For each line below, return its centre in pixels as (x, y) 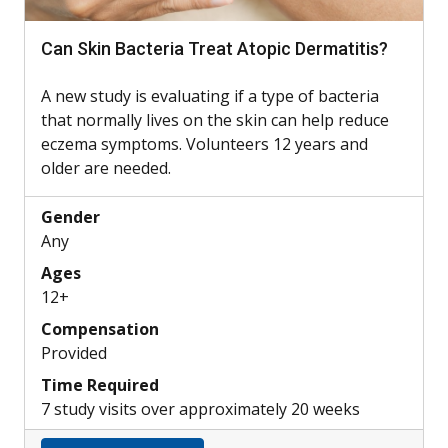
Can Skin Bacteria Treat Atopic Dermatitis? (214, 49)
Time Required (100, 385)
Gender (70, 217)
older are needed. (106, 168)
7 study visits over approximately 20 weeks (200, 409)
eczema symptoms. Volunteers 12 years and (204, 144)
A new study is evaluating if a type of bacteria (210, 96)
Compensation (100, 329)
